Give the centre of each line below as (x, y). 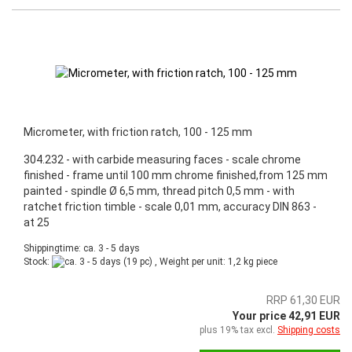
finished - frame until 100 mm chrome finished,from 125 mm (176, 175)
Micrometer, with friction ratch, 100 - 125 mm (138, 132)
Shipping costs (309, 330)
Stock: (38, 261)
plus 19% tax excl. (238, 330)
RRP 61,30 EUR (303, 300)
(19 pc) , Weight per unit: (174, 261)
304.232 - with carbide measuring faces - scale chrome (162, 159)
